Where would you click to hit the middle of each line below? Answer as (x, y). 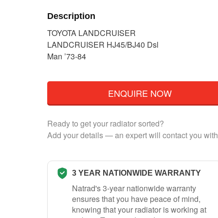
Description (71, 16)
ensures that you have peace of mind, (136, 199)
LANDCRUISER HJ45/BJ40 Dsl (103, 45)
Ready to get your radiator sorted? (106, 123)
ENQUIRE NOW (140, 93)
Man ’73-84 (67, 56)
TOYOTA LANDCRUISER (91, 33)
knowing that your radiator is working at (139, 209)
